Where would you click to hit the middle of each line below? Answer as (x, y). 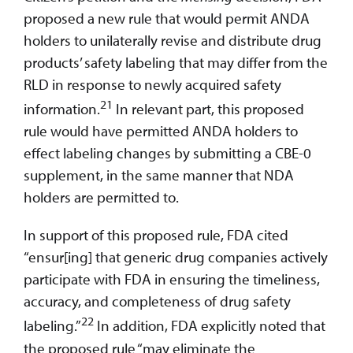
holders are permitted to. (101, 197)
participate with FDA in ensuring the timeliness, (172, 279)
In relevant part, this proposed (208, 109)
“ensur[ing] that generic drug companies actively (176, 257)
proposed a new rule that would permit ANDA (167, 19)
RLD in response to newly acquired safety (152, 85)
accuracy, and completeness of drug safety (157, 301)
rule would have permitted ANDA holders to (161, 131)
